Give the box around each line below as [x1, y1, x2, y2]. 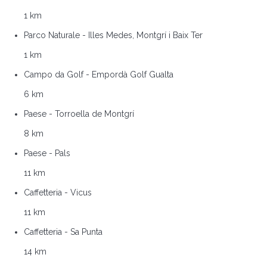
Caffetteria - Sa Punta [24, 226, 103, 237]
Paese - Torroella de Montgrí [24, 108, 134, 119]
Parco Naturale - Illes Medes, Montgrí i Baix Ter [24, 30, 203, 40]
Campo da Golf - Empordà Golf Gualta [24, 69, 173, 79]
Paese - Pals [24, 148, 70, 158]
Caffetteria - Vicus [24, 187, 92, 197]
